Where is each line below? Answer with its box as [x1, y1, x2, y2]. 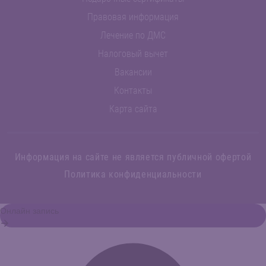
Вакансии [114, 66, 152, 78]
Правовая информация [87, 11, 179, 23]
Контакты [114, 85, 152, 97]
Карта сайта [109, 103, 157, 115]
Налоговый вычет [98, 48, 168, 60]
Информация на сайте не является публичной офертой [14, 151, 252, 163]
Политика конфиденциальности [64, 169, 202, 180]
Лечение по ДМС [100, 30, 166, 42]
